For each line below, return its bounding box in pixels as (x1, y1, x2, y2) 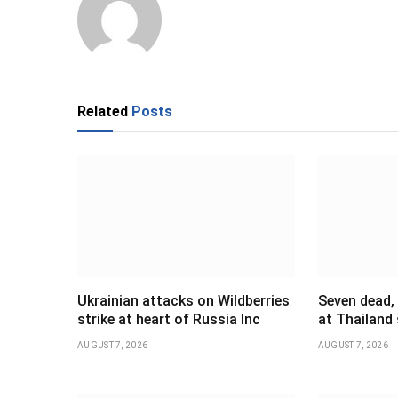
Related (77, 102, 131, 120)
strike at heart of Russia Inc (77, 311, 260, 329)
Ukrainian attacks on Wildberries (77, 292, 290, 310)
